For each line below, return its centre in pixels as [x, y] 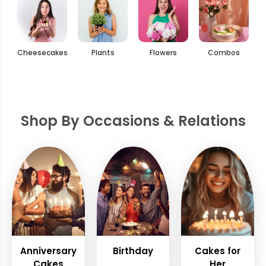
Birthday [133, 251]
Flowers [163, 52]
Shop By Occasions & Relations [133, 121]
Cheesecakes [42, 52]
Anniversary [48, 251]
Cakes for [218, 251]
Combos [224, 52]
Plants [103, 52]
